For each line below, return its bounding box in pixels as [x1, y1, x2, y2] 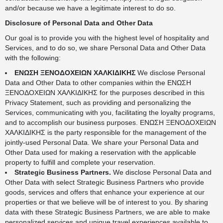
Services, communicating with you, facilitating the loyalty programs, [5, 109, 215, 116]
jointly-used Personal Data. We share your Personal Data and [5, 138, 199, 146]
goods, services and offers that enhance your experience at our [5, 188, 205, 196]
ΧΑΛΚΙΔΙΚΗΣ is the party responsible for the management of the [5, 128, 207, 136]
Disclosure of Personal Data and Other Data [5, 19, 153, 27]
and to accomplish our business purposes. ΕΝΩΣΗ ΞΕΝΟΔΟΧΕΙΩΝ [5, 118, 216, 126]
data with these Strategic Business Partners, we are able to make [5, 208, 210, 216]
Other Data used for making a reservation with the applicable [5, 148, 196, 156]
